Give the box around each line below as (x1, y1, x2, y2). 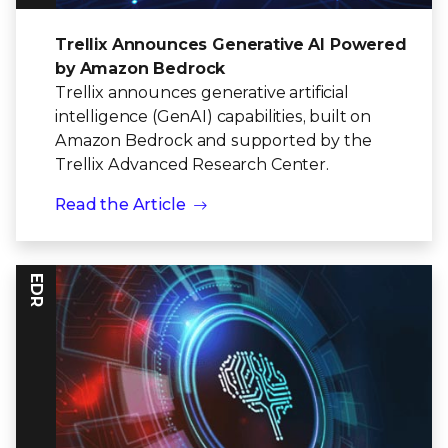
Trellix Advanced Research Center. (55, 155, 329, 175)
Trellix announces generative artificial (55, 83, 349, 103)
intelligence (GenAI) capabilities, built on (55, 107, 372, 127)
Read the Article (55, 195, 186, 215)
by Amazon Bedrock (55, 59, 226, 79)
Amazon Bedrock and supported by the (55, 131, 372, 151)
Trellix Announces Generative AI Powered (55, 35, 407, 55)
